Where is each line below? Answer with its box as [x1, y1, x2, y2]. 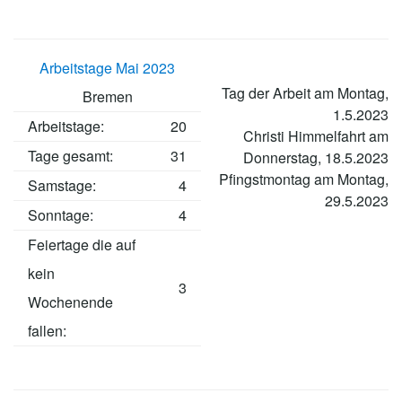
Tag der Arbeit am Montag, [222, 83, 389, 104]
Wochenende [28, 292, 113, 313]
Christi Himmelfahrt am [243, 126, 389, 147]
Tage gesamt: [28, 145, 113, 167]
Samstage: [28, 175, 96, 197]
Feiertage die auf [28, 234, 135, 256]
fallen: [28, 320, 66, 342]
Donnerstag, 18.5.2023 [243, 147, 389, 169]
